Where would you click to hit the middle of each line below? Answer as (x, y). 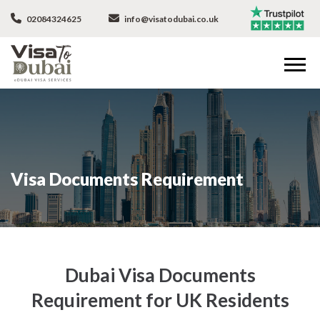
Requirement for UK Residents (160, 300)
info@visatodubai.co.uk (170, 19)
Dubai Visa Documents (160, 275)
